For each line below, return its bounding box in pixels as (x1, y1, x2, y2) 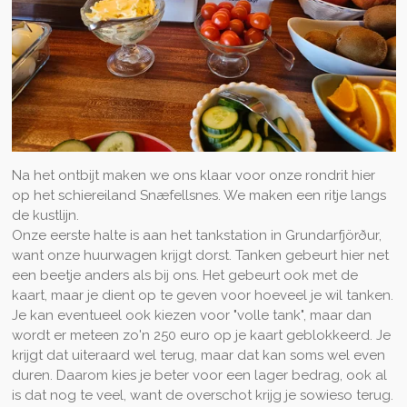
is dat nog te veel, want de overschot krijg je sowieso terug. (11, 386, 393, 403)
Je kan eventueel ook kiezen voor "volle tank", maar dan (11, 306, 372, 323)
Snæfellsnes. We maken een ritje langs (139, 186, 386, 203)
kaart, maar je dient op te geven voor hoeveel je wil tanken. (11, 286, 393, 303)
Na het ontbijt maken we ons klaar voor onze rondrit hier (11, 166, 375, 184)
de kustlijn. (11, 206, 79, 223)
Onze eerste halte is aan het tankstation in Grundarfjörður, (11, 226, 382, 243)
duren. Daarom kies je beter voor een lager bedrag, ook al (11, 366, 387, 383)
